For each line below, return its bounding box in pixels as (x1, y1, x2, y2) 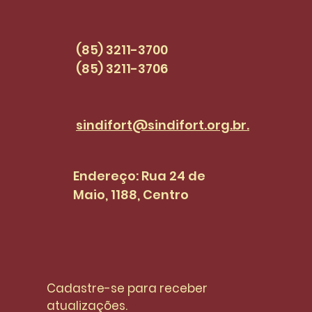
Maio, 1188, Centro (73, 186, 189, 204)
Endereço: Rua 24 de (73, 167, 205, 185)
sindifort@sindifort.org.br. (76, 116, 249, 134)
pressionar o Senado (58, 15, 194, 33)
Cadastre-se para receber (47, 280, 208, 297)
